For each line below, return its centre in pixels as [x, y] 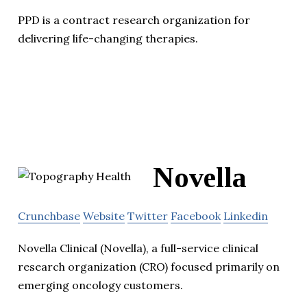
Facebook [196, 216]
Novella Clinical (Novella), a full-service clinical [138, 248]
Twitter [148, 216]
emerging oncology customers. [100, 285]
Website [104, 216]
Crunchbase [49, 216]
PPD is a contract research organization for [134, 20]
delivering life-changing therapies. [108, 39]
